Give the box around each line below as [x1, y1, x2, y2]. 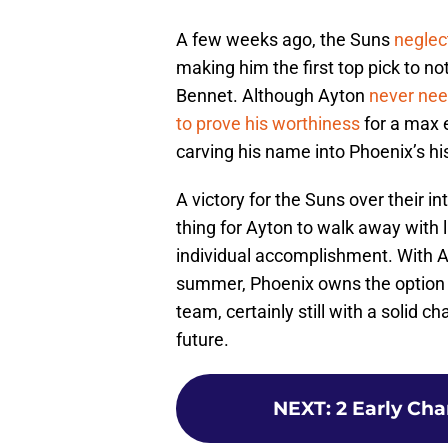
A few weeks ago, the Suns [176, 29, 394, 51]
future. [176, 329, 229, 351]
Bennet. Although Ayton [176, 85, 369, 107]
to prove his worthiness [176, 113, 360, 135]
